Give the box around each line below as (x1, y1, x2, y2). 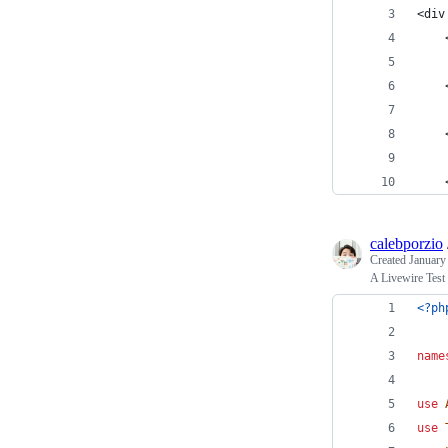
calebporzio (370, 234, 443, 252)
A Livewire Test (370, 270, 445, 285)
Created (370, 252, 409, 267)
